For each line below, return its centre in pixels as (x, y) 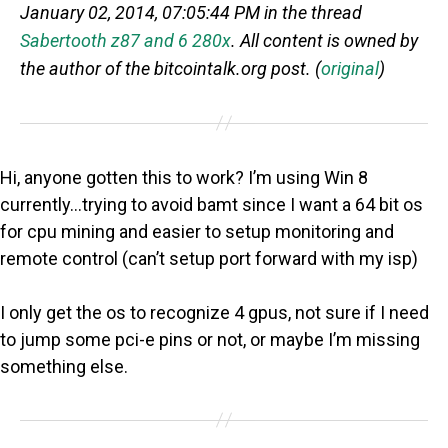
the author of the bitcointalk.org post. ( (170, 68)
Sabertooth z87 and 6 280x (125, 40)
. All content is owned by (324, 40)
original (350, 68)
